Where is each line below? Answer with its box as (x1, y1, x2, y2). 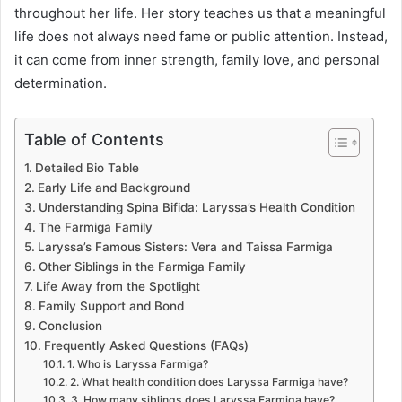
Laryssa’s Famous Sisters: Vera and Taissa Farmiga (37, 239, 333, 254)
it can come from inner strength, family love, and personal (14, 50, 380, 68)
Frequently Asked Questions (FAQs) (43, 337, 249, 353)
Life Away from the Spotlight (35, 278, 200, 293)
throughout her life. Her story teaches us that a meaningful (14, 4, 386, 22)
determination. (14, 74, 107, 92)
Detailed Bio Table (34, 160, 139, 175)
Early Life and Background (37, 179, 190, 195)
